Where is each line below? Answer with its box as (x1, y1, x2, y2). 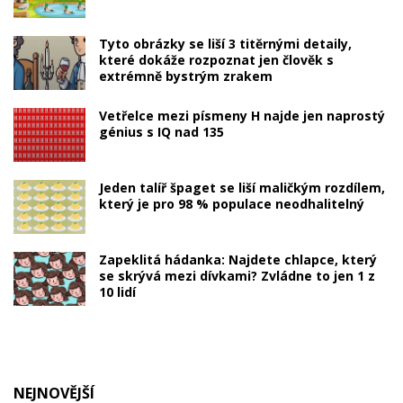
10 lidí (99, 283, 136, 301)
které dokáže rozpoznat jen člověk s (99, 50, 334, 68)
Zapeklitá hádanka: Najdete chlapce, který (99, 251, 377, 269)
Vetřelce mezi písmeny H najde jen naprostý (99, 106, 385, 124)
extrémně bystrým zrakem (99, 67, 273, 85)
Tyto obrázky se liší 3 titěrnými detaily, (99, 34, 352, 52)
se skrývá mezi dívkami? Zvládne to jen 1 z (99, 267, 375, 285)
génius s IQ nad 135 (99, 122, 224, 140)
